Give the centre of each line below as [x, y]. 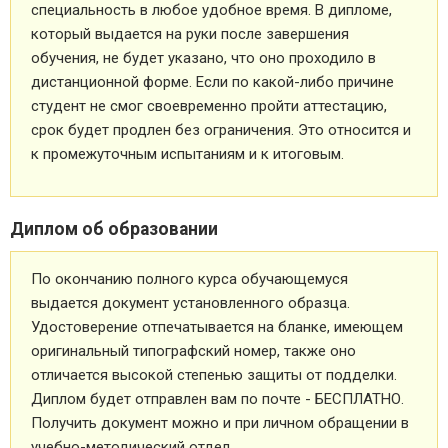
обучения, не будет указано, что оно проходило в [203, 57]
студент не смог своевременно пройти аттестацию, [209, 105]
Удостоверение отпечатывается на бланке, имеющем [217, 326]
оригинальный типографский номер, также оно [193, 350]
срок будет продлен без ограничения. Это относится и [221, 129]
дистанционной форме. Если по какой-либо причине [212, 81]
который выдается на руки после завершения [190, 33]
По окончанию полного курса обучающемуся [189, 278]
